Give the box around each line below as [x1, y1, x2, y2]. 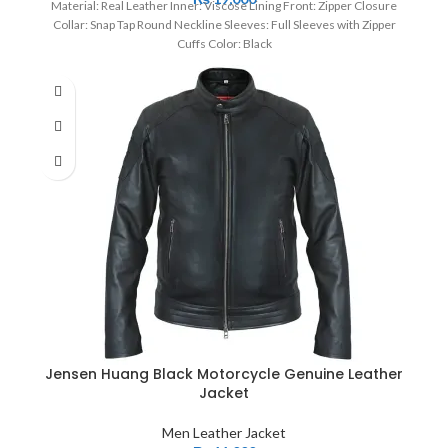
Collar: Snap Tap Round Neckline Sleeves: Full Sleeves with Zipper [52, 16, 396, 32]
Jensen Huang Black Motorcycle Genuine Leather [45, 363, 403, 384]
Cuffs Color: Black [176, 35, 272, 51]
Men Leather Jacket [162, 423, 286, 441]
